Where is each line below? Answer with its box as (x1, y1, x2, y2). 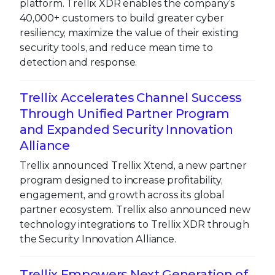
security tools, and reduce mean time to (20, 41, 213, 53)
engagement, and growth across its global (20, 188, 225, 201)
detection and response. (20, 56, 137, 68)
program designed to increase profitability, (20, 174, 223, 186)
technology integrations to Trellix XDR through (20, 218, 249, 230)
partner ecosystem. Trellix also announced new (20, 203, 250, 215)
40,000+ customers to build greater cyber (20, 12, 224, 24)
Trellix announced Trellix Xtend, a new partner (20, 159, 247, 171)
